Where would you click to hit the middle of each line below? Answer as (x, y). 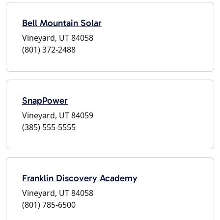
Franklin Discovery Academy (80, 178)
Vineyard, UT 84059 (58, 115)
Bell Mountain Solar (62, 23)
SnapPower (45, 100)
